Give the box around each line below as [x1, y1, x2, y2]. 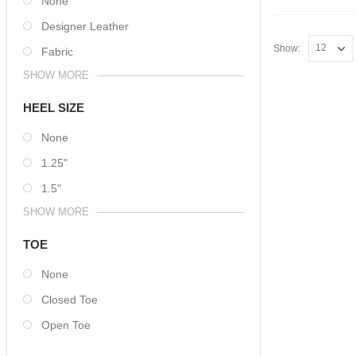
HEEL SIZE [23, 101, 84, 114]
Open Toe [41, 319, 91, 331]
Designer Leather [41, 20, 129, 33]
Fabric [41, 45, 73, 58]
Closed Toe [41, 293, 98, 306]
